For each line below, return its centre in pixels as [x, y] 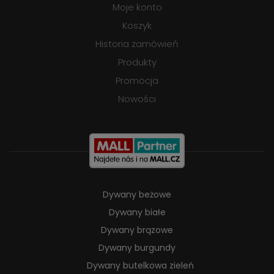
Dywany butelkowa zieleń [140, 266]
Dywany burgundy [137, 248]
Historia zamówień [137, 44]
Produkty [137, 62]
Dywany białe [137, 213]
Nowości [137, 99]
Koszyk [137, 26]
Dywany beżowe [137, 195]
